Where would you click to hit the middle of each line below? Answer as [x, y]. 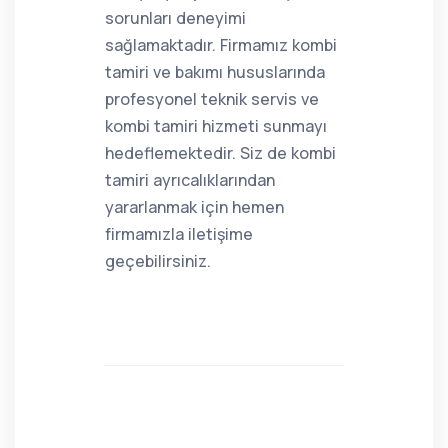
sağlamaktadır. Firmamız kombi [221, 45]
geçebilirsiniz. [158, 261]
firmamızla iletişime [179, 234]
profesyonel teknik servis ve [212, 99]
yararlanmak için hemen [194, 207]
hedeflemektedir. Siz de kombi [220, 153]
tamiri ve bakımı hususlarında [215, 72]
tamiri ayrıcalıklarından [190, 180]
